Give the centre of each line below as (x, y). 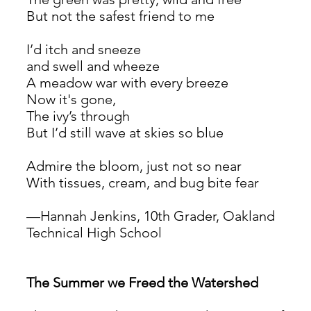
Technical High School (94, 232)
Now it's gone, (71, 99)
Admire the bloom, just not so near (134, 166)
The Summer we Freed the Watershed (142, 282)
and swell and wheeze (93, 66)
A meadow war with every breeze (127, 82)
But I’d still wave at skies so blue (125, 132)
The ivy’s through (78, 116)
